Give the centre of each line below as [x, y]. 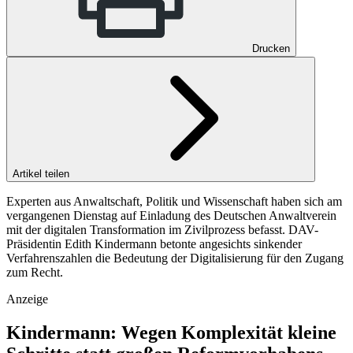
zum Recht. [35, 272]
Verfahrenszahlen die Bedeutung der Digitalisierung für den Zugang [175, 258]
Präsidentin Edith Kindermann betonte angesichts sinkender [154, 243]
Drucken [271, 48]
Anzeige [27, 299]
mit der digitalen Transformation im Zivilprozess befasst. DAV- [162, 229]
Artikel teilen [43, 173]
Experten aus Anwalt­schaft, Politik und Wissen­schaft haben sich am [174, 201]
